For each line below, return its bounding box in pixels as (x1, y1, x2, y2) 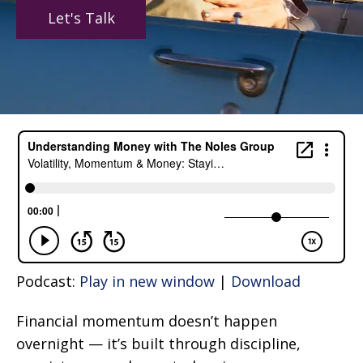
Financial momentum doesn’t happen (16, 311, 277, 331)
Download (231, 271, 301, 292)
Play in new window (79, 271, 215, 292)
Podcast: (16, 271, 79, 292)
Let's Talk (47, 8, 115, 28)
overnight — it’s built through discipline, (16, 334, 301, 354)
